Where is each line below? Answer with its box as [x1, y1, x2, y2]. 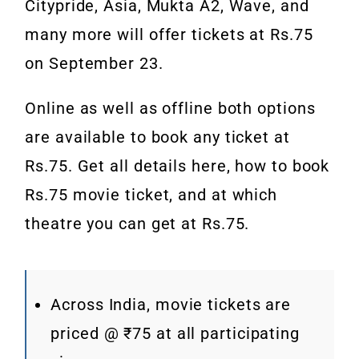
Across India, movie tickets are [50, 295, 292, 315]
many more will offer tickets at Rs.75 [25, 25, 313, 45]
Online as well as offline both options [25, 99, 316, 119]
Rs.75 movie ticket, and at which [25, 185, 278, 205]
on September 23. [25, 54, 163, 74]
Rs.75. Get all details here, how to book [25, 156, 330, 176]
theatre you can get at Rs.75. [25, 214, 250, 234]
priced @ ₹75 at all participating [50, 324, 300, 344]
